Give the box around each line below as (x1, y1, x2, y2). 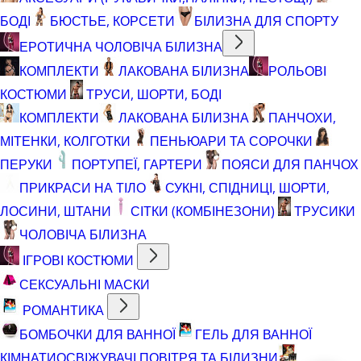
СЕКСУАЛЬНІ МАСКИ (19, 275, 150, 293)
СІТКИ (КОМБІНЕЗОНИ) (131, 201, 275, 220)
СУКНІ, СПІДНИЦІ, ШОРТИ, (165, 178, 330, 197)
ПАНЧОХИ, (268, 108, 336, 127)
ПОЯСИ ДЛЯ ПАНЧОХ (222, 155, 359, 173)
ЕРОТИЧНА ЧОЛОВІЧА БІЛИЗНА (19, 37, 222, 56)
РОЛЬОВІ (268, 61, 326, 80)
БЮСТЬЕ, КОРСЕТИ (50, 11, 175, 30)
